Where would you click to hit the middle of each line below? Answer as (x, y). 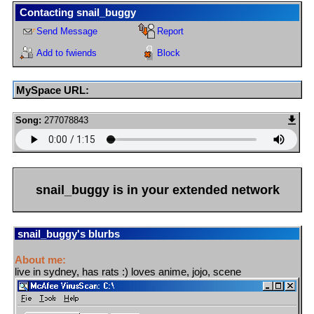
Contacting (48, 13)
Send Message (67, 32)
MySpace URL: (53, 90)
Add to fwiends (67, 53)
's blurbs (98, 234)
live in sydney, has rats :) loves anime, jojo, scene (128, 272)
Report (171, 32)
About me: (40, 260)
